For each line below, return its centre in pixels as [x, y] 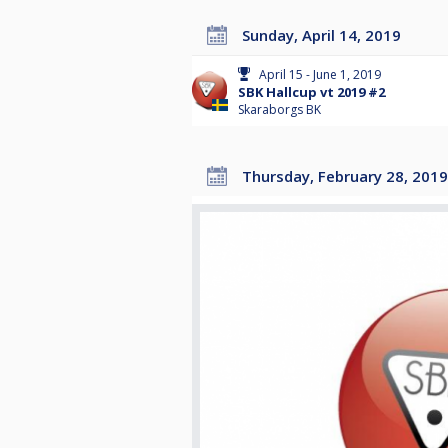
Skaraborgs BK [279, 110]
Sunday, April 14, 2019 [325, 35]
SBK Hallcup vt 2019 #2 [311, 92]
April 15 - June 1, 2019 [320, 75]
